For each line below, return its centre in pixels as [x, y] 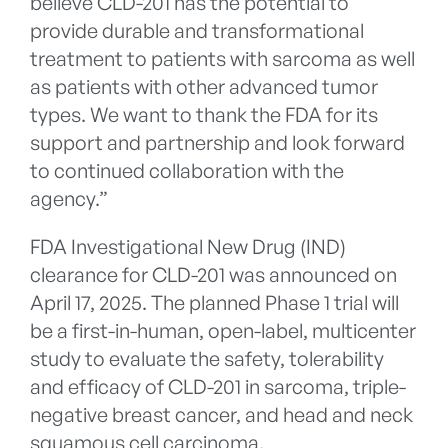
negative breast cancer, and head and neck [221, 415]
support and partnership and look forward [217, 143]
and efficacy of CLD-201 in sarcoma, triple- [218, 387]
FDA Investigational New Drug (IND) [188, 247]
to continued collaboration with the [187, 171]
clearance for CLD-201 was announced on [213, 275]
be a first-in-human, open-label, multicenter [223, 331]
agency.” [69, 199]
